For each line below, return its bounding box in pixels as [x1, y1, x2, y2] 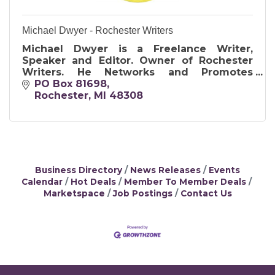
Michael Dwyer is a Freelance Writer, [22, 42, 253, 55]
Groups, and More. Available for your [22, 89, 253, 101]
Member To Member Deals [123, 177, 246, 187]
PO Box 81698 [34, 78, 107, 90]
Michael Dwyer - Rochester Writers [22, 25, 173, 36]
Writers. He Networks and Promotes [22, 66, 253, 78]
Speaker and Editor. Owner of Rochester [22, 54, 253, 66]
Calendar [21, 177, 63, 187]
